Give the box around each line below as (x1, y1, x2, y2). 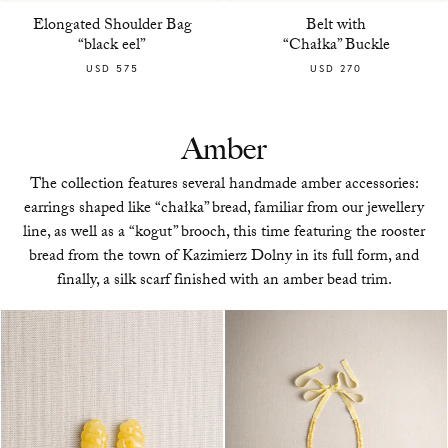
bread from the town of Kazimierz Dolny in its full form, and (29, 244, 419, 272)
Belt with (306, 13, 366, 41)
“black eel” (78, 33, 146, 61)
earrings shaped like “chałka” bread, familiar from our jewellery (24, 196, 424, 224)
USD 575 (85, 62, 139, 76)
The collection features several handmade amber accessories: (29, 172, 419, 200)
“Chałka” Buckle (282, 33, 390, 61)
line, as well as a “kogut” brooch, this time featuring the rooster (23, 220, 425, 248)
